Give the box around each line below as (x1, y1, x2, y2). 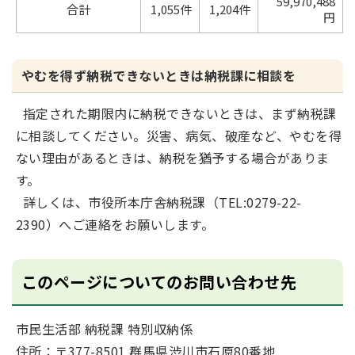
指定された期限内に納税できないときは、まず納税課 (16, 103, 337, 123)
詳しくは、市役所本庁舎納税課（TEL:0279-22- (16, 192, 302, 212)
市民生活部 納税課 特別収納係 (16, 319, 193, 338)
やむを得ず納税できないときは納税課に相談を (21, 65, 296, 85)
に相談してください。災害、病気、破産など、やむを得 (16, 125, 342, 145)
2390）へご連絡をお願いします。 (16, 214, 215, 234)
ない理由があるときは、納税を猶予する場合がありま (16, 147, 330, 167)
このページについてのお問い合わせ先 (21, 269, 297, 293)
